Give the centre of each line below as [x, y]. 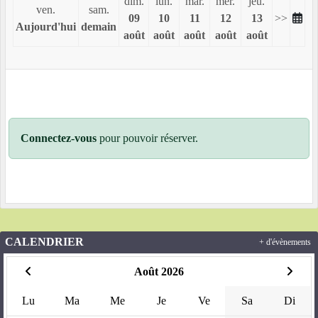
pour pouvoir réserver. [147, 138]
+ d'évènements [285, 242]
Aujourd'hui [46, 27]
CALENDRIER [44, 242]
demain [99, 27]
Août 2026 [159, 272]
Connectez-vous [59, 138]
